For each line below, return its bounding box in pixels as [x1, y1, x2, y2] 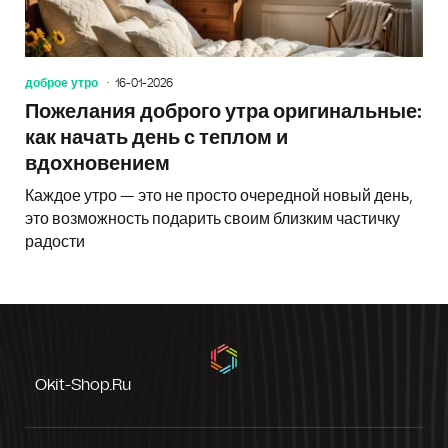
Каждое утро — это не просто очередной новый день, [25, 187, 413, 204]
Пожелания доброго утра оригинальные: [25, 101, 422, 122]
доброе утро [25, 76, 98, 89]
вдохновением [25, 153, 170, 174]
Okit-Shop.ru [35, 376, 131, 393]
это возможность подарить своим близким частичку [25, 210, 400, 227]
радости [25, 233, 85, 250]
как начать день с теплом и [25, 127, 288, 148]
